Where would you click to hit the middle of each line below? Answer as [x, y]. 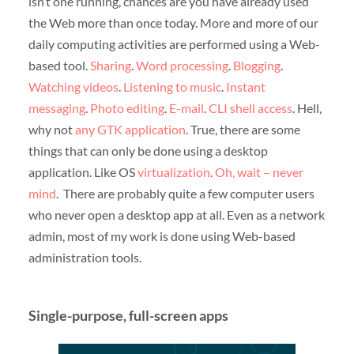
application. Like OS [83, 171]
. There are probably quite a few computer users [185, 193]
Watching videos [73, 86]
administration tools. [85, 257]
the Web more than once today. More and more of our [173, 22]
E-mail [186, 107]
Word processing [182, 65]
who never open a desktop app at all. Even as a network [176, 214]
